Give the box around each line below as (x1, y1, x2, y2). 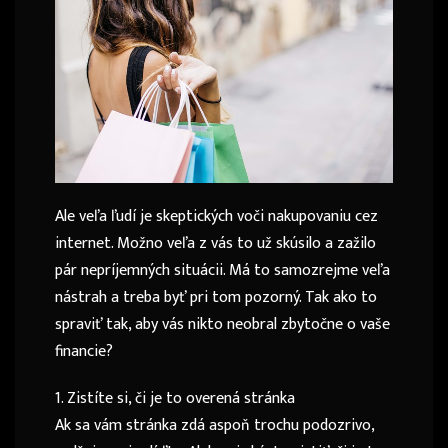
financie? (55, 338, 113, 366)
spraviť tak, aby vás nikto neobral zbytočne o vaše (55, 311, 390, 339)
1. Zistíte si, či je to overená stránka (55, 385, 295, 413)
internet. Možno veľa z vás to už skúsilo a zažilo (55, 230, 376, 258)
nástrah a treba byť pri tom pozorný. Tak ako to (55, 284, 377, 312)
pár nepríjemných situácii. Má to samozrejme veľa (55, 257, 390, 285)
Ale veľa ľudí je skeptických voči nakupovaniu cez (55, 203, 378, 231)
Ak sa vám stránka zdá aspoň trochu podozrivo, (55, 412, 374, 440)
